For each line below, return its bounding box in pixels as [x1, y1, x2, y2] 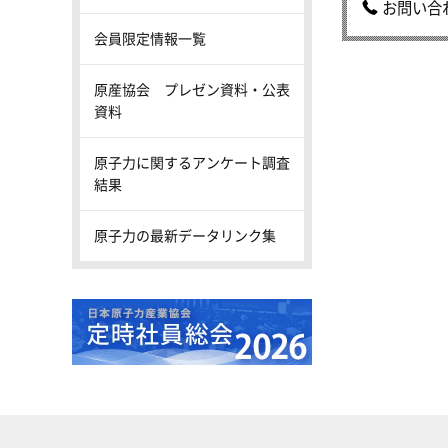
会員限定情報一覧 [94, 29, 206, 47]
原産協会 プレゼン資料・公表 [94, 80, 290, 98]
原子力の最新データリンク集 [94, 226, 276, 244]
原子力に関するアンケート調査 [94, 153, 290, 171]
